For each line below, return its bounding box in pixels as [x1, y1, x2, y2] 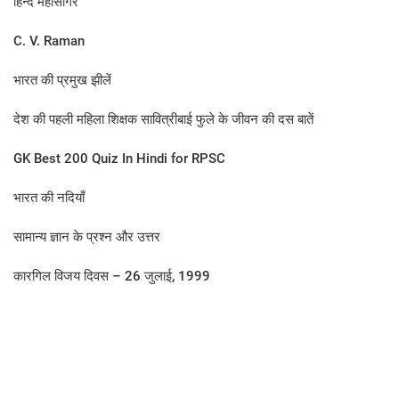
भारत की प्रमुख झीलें [13, 72, 111, 88]
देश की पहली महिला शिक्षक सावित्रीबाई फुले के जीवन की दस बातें [13, 111, 313, 127]
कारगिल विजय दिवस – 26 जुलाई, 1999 [13, 268, 210, 284]
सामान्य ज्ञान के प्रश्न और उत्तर [13, 229, 160, 245]
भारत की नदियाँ [13, 190, 85, 206]
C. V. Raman [13, 33, 85, 49]
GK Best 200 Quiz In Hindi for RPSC [13, 151, 225, 167]
